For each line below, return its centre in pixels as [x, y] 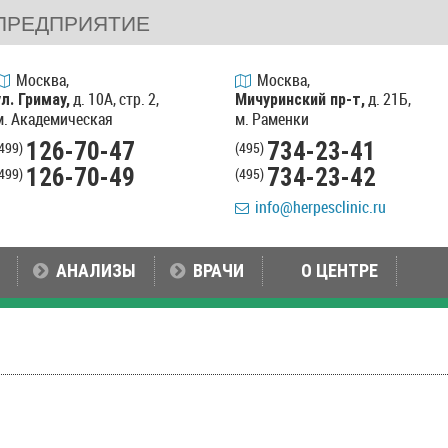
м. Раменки [272, 118]
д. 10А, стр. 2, [114, 98]
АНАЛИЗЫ [96, 270]
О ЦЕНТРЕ [339, 270]
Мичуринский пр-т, [300, 99]
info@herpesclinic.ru [318, 206]
